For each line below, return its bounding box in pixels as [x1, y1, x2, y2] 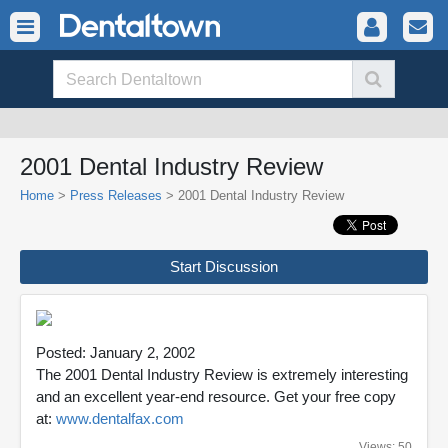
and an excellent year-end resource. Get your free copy [36, 388, 396, 405]
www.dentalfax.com [56, 410, 184, 427]
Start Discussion [170, 258, 278, 275]
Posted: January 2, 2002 [36, 344, 195, 361]
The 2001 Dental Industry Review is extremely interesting [36, 366, 408, 383]
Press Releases [70, 188, 162, 203]
